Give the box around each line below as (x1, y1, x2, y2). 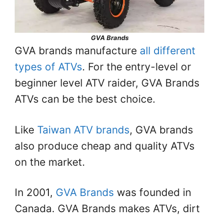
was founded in (114, 186, 191, 199)
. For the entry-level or (82, 61, 191, 73)
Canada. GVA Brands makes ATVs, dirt (15, 202, 200, 215)
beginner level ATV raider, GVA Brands (15, 77, 199, 89)
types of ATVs (15, 61, 82, 73)
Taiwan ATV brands (34, 123, 130, 136)
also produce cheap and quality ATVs (15, 139, 195, 152)
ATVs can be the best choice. (15, 93, 155, 106)
